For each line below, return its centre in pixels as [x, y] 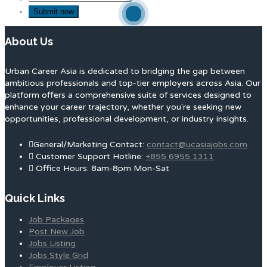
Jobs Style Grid [58, 255]
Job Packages [56, 219]
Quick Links [35, 198]
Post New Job [57, 231]
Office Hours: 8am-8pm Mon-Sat [101, 168]
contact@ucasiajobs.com [197, 144]
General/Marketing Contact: [90, 144]
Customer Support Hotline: [89, 156]
